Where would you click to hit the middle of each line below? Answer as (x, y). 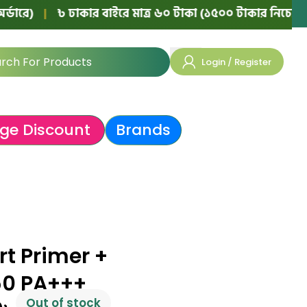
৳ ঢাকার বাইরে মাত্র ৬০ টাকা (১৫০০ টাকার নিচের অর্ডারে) (156, 13)
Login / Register (236, 62)
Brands (143, 130)
